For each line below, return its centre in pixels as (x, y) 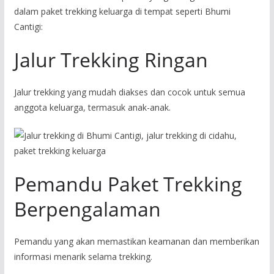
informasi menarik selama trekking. (83, 256)
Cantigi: (28, 26)
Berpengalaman (87, 209)
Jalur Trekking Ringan (111, 59)
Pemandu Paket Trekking (128, 183)
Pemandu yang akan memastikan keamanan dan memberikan (136, 241)
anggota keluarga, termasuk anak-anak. (92, 107)
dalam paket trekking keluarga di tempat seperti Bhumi (122, 11)
